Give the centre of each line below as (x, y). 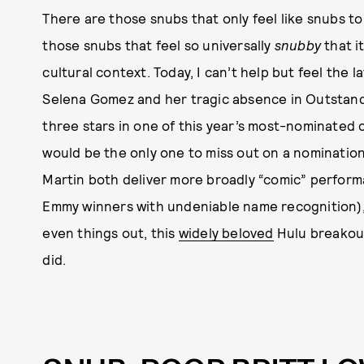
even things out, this (110, 232)
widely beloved (226, 232)
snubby (297, 44)
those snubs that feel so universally (158, 44)
